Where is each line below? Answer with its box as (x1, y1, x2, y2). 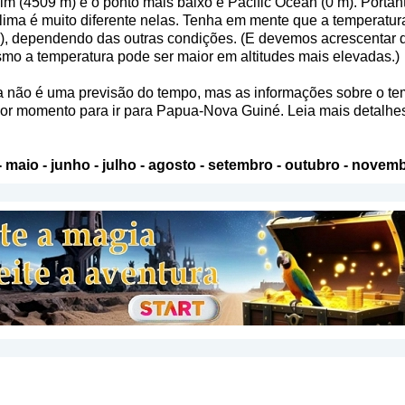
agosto (147, 156, 196, 173)
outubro (284, 156, 340, 173)
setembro (207, 156, 273, 173)
